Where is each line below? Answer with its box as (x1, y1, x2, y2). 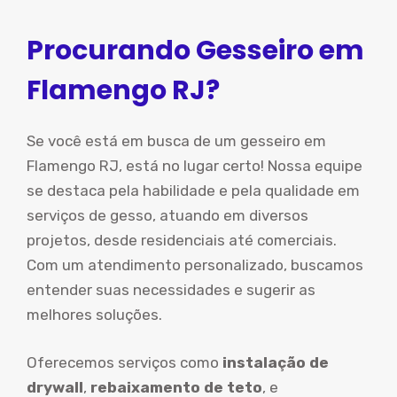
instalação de (222, 353, 329, 371)
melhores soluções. (27, 306, 162, 323)
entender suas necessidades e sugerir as (27, 281, 315, 299)
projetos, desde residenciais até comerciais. (27, 231, 337, 249)
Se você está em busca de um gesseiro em (27, 132, 326, 150)
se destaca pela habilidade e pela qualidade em (27, 182, 360, 199)
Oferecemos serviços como (27, 353, 222, 371)
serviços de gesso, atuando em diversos (27, 206, 308, 224)
